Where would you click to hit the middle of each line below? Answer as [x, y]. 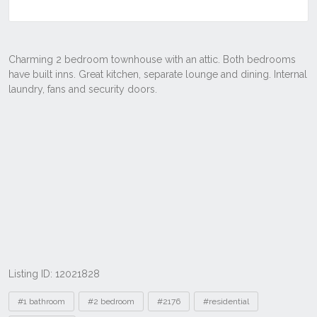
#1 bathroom [41, 301]
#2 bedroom [111, 301]
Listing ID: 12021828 [54, 274]
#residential [226, 301]
